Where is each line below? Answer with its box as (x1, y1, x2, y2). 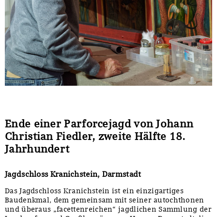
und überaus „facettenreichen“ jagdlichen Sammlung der (5, 205, 212, 214)
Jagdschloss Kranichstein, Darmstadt (5, 170, 141, 179)
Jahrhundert (5, 142, 70, 155)
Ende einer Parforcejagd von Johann (5, 117, 194, 130)
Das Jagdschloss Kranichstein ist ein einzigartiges (5, 186, 184, 196)
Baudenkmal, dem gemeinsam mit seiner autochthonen (5, 196, 204, 205)
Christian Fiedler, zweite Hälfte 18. (5, 130, 186, 143)
